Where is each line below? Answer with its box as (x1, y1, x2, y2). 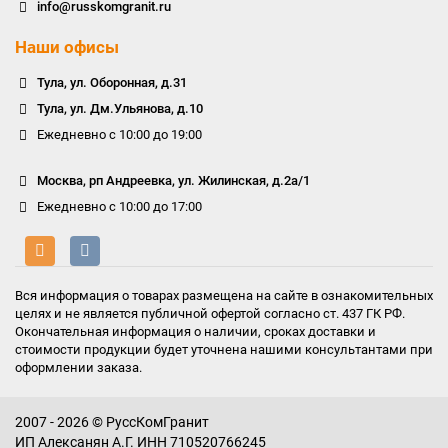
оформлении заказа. (15, 360, 142, 375)
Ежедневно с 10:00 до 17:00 (36, 199, 202, 214)
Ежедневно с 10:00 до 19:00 (36, 127, 202, 142)
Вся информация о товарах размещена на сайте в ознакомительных (15, 288, 433, 303)
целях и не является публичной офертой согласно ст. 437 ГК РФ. (15, 306, 405, 321)
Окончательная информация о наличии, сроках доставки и (15, 324, 376, 339)
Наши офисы (15, 37, 119, 57)
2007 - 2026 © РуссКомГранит (15, 414, 209, 430)
